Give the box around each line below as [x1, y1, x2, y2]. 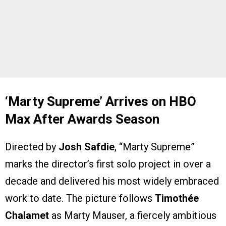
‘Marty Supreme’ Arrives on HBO [5, 94, 196, 109]
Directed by [5, 141, 59, 153]
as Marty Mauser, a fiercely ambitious [49, 209, 216, 222]
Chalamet [5, 209, 49, 222]
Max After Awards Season [5, 111, 159, 127]
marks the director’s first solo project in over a [5, 158, 211, 171]
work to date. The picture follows [5, 192, 155, 205]
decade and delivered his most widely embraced [5, 175, 219, 188]
